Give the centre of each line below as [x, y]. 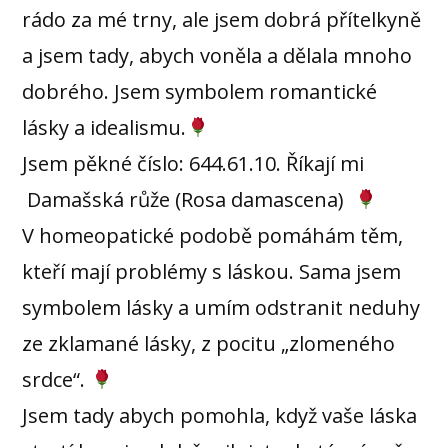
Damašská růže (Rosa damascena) [188, 199]
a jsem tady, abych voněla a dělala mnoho [217, 55]
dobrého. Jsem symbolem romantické [200, 91]
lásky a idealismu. [104, 127]
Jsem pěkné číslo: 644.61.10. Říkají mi [193, 163]
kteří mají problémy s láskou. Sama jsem [212, 271]
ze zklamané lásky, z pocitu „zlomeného [209, 343]
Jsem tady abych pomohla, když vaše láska [220, 415]
